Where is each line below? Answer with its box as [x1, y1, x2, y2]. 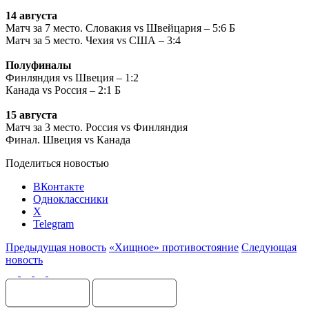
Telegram [33, 217, 74, 230]
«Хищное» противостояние [109, 241, 239, 253]
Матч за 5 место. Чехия [6, 34, 117, 46]
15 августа [6, 108, 57, 121]
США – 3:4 [129, 34, 181, 46]
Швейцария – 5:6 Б [146, 21, 235, 34]
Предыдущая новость [6, 241, 106, 253]
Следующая [241, 241, 297, 253]
